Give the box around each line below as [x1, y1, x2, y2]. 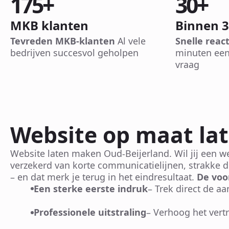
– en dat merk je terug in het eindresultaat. [10, 170, 197, 183]
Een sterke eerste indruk [34, 182, 148, 195]
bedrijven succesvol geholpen [10, 46, 139, 59]
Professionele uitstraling [34, 206, 146, 219]
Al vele [115, 34, 146, 47]
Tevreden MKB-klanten [10, 34, 115, 47]
